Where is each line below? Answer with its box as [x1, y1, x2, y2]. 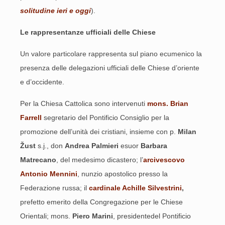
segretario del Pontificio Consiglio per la [42, 114, 169, 122]
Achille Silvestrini [121, 184, 182, 192]
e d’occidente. [20, 78, 64, 86]
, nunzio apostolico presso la [77, 170, 168, 178]
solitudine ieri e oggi [20, 7, 91, 15]
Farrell [20, 114, 42, 122]
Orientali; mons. [20, 212, 72, 220]
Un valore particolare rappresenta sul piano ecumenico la [20, 50, 202, 58]
